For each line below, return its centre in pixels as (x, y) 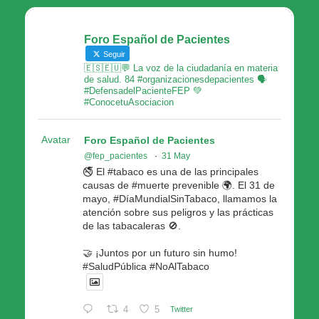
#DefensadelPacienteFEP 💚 (143, 90)
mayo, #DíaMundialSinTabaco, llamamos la (180, 198)
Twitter (182, 309)
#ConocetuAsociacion (129, 102)
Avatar (56, 139)
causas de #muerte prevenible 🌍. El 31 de (179, 185)
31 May (176, 156)
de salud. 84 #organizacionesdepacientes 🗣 (176, 79)
